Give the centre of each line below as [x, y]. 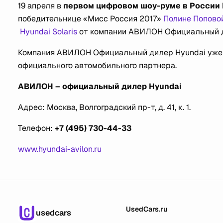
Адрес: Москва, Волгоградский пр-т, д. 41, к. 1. [104, 107]
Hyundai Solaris [48, 32]
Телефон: [36, 128]
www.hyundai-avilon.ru [60, 149]
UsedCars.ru [147, 209]
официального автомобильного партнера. [98, 65]
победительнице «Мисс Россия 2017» [91, 19]
